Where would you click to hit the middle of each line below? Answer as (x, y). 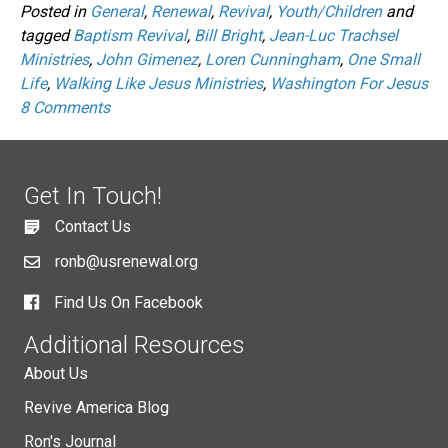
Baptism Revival (130, 35)
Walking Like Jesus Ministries (158, 83)
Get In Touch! (93, 195)
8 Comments (65, 107)
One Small (383, 59)
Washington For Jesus (349, 83)
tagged (46, 35)
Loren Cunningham (272, 59)
